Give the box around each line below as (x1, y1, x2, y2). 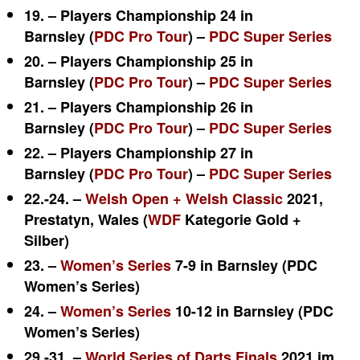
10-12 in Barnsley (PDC (171, 301, 333, 321)
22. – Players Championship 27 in (24, 142, 253, 163)
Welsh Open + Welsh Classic (85, 188, 283, 209)
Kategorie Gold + (181, 209, 301, 230)
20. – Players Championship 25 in (24, 51, 253, 72)
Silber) (24, 230, 69, 251)
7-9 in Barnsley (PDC (171, 255, 317, 276)
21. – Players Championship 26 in (24, 96, 253, 117)
